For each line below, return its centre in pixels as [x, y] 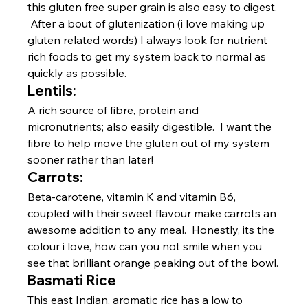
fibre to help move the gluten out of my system [150, 143]
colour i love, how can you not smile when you [146, 246]
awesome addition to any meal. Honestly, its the [153, 230]
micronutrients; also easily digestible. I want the [151, 127]
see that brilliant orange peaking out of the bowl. [153, 263]
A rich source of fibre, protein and [115, 110]
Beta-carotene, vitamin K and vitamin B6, [133, 197]
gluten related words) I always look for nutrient [149, 40]
